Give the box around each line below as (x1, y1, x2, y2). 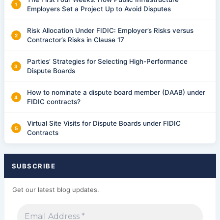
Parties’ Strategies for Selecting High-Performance (27, 57, 188, 66)
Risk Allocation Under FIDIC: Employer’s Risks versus (27, 27, 193, 35)
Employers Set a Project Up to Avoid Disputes (27, 5, 171, 13)
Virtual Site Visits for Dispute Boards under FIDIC (27, 119, 181, 128)
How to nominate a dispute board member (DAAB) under (27, 88, 205, 97)
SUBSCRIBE (11, 162, 56, 170)
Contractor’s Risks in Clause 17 (27, 36, 124, 44)
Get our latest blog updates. (12, 186, 99, 194)
